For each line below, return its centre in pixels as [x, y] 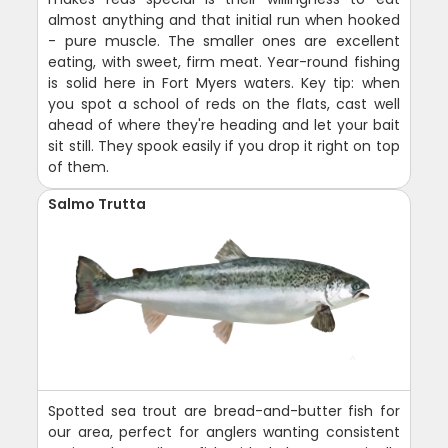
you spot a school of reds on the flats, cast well [224, 104]
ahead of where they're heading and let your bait [224, 125]
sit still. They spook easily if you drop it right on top [224, 146]
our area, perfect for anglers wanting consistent [224, 432]
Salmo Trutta [97, 204]
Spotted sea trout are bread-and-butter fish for [224, 411]
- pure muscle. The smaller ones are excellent [224, 41]
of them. [79, 167]
